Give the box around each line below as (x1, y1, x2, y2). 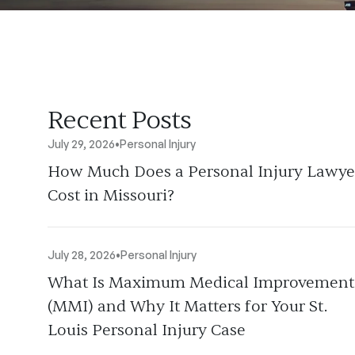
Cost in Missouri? (48, 185, 174, 205)
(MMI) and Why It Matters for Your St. (48, 296, 327, 316)
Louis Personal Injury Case (48, 320, 246, 340)
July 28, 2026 (48, 248, 116, 261)
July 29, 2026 (48, 137, 115, 151)
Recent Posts (48, 104, 192, 136)
